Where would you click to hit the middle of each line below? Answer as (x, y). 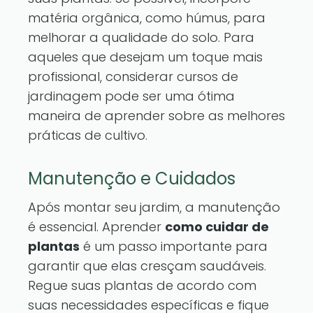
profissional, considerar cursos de (133, 77)
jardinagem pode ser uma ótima (131, 96)
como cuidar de (217, 227)
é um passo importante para (174, 246)
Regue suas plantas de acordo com (142, 285)
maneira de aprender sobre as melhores (156, 116)
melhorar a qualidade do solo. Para (141, 37)
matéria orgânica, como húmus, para (147, 18)
